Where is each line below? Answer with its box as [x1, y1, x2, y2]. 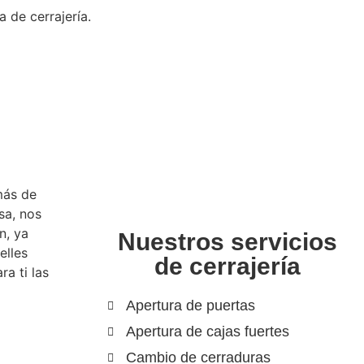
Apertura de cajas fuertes [125, 323, 289, 340]
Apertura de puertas [125, 297, 255, 314]
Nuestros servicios [118, 228, 337, 255]
